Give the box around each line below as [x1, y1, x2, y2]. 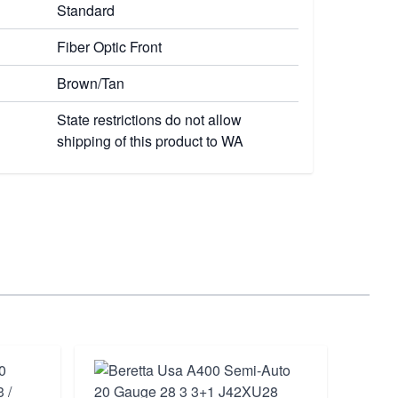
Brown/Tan [57, 73, 124, 93]
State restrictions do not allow [57, 109, 242, 130]
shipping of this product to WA [57, 131, 243, 151]
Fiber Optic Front [57, 36, 162, 57]
